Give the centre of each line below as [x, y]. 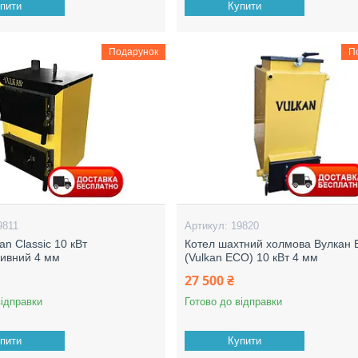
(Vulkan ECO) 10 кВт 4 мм [252, 257]
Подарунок [133, 52]
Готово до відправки [234, 302]
